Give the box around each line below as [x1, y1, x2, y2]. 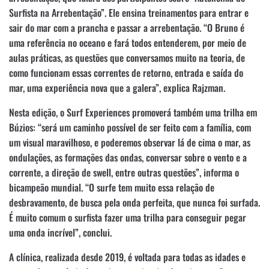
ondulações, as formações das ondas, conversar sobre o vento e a [9, 150, 247, 165]
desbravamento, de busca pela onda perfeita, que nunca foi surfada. [9, 195, 260, 210]
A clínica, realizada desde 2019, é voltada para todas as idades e [9, 249, 246, 264]
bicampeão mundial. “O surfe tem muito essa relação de [9, 180, 214, 195]
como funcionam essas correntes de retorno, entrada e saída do [9, 65, 243, 80]
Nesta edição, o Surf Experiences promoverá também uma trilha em [9, 104, 257, 119]
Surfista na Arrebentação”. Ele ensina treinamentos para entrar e [9, 5, 249, 20]
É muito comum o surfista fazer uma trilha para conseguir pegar [9, 210, 246, 225]
